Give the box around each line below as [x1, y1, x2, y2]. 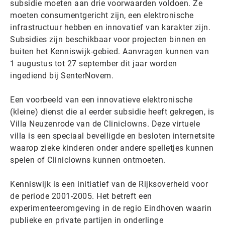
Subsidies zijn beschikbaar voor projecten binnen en [10, 35, 206, 44]
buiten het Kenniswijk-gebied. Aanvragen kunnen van [10, 47, 209, 56]
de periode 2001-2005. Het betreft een [10, 191, 152, 201]
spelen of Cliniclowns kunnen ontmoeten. [10, 155, 166, 165]
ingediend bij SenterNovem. [10, 71, 114, 80]
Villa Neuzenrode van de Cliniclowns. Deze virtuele [10, 119, 200, 129]
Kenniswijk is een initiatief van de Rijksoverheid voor [10, 179, 208, 189]
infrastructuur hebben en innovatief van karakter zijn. [10, 23, 210, 32]
